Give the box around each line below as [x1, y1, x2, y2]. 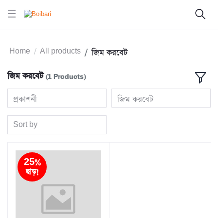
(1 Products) [46, 73, 86, 81]
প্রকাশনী [13, 93, 37, 105]
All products [40, 47, 81, 56]
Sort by [13, 120, 38, 129]
